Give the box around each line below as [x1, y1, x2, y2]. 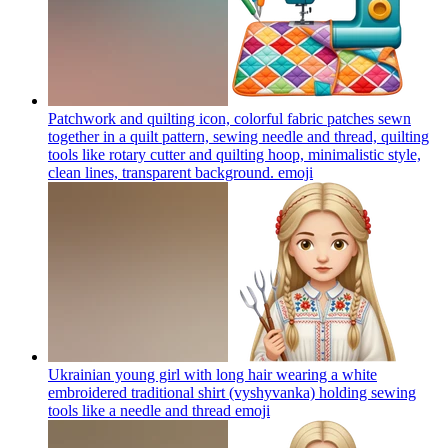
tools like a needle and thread [48, 401, 231, 419]
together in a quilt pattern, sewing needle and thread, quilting [48, 127, 429, 145]
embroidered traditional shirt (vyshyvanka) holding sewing [48, 383, 416, 401]
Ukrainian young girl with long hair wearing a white [48, 365, 377, 383]
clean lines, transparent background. [48, 163, 274, 181]
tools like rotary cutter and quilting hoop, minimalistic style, [48, 145, 421, 163]
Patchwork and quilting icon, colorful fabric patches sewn [48, 109, 411, 127]
